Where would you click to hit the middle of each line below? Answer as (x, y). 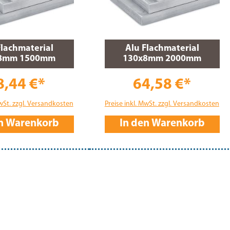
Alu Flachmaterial (162, 49)
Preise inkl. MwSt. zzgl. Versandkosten (162, 104)
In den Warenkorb (162, 124)
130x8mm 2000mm (162, 59)
